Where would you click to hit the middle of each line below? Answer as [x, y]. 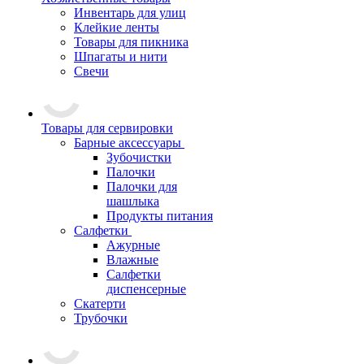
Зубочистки [139, 157]
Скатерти [100, 303]
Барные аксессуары [128, 143]
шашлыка [133, 201]
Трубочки [101, 318]
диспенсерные [146, 289]
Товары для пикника [131, 42]
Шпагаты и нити [121, 56]
